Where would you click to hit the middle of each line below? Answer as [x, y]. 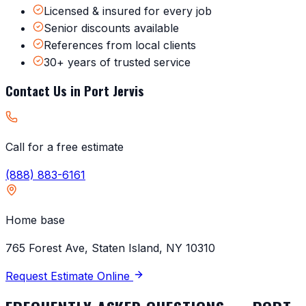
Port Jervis [114, 91]
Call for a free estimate [65, 147]
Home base [35, 220]
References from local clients [120, 45]
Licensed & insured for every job [128, 11]
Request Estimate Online [69, 276]
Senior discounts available [111, 28]
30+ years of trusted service [117, 62]
